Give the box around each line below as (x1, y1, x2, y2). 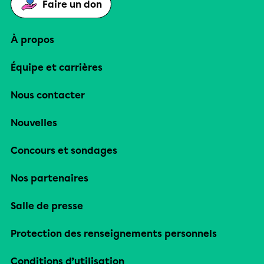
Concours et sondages (11, 144, 117, 156)
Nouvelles (11, 117, 57, 128)
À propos (11, 34, 54, 45)
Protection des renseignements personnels (11, 227, 217, 239)
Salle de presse (11, 200, 83, 212)
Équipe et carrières (11, 61, 103, 73)
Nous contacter (11, 89, 85, 101)
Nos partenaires (11, 172, 88, 184)
